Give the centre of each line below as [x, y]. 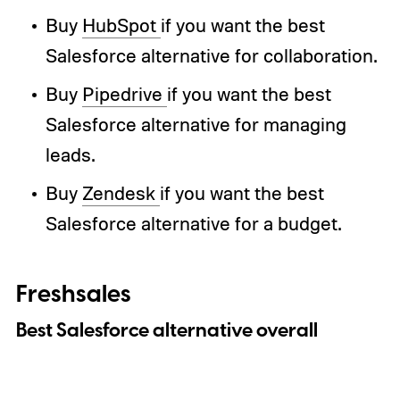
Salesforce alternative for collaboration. [211, 56]
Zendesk [121, 193]
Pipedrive [124, 94]
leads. [70, 155]
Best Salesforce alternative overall [167, 331]
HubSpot [121, 25]
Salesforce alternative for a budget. [193, 224]
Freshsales [73, 295]
